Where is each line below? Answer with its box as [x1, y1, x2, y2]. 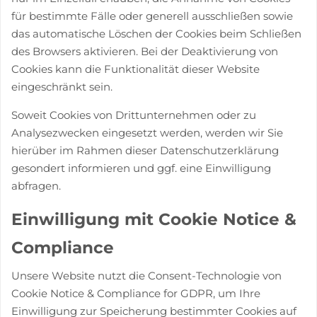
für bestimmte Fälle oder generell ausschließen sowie [11, 8, 293, 23]
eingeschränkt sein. [11, 79, 113, 93]
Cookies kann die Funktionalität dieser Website [11, 62, 260, 76]
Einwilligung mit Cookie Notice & [11, 209, 296, 229]
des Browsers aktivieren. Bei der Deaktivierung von [11, 44, 278, 58]
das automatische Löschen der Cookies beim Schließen [11, 26, 301, 40]
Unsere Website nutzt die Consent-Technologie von [11, 269, 282, 282]
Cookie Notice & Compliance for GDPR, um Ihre [11, 287, 260, 300]
